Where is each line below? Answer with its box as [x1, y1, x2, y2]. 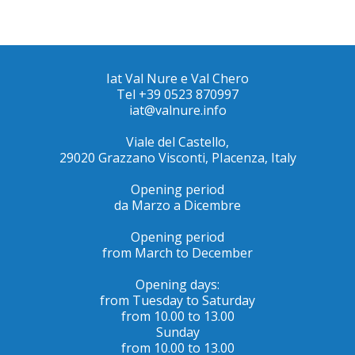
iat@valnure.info [128, 101, 227, 120]
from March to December [102, 244, 253, 262]
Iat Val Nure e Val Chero [106, 70, 249, 88]
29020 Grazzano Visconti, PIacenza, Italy [59, 149, 296, 167]
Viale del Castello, [126, 133, 229, 151]
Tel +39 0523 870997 [116, 86, 239, 104]
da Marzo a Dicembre [114, 197, 241, 215]
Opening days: [136, 276, 219, 294]
